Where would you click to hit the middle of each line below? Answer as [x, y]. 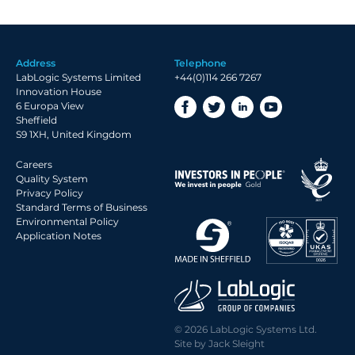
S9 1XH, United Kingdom [74, 134]
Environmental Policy [67, 221]
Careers [34, 164]
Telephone [200, 63]
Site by [191, 343]
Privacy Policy [50, 193]
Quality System [52, 179]
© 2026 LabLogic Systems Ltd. [248, 329]
